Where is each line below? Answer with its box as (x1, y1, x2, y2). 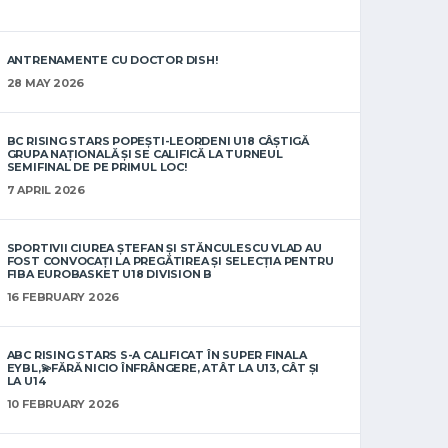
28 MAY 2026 (6, 76, 85, 90)
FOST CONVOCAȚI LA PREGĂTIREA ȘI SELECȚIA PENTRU (6, 254, 334, 268)
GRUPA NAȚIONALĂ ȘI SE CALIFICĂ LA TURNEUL (6, 147, 283, 161)
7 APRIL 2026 (6, 183, 86, 197)
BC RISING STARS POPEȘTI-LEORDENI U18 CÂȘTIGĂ (6, 134, 309, 148)
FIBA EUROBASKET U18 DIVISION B (6, 267, 213, 281)
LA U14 (6, 374, 46, 388)
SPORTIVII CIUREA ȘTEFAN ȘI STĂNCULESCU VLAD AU (6, 241, 322, 255)
